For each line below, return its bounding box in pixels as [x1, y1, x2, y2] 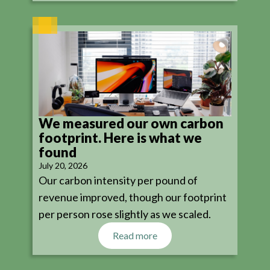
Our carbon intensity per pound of [39, 174, 198, 187]
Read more [113, 230, 157, 242]
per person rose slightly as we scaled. [39, 207, 211, 221]
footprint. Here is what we [39, 130, 202, 146]
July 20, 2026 [39, 160, 87, 171]
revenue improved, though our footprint [39, 190, 227, 204]
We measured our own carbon [39, 115, 224, 132]
